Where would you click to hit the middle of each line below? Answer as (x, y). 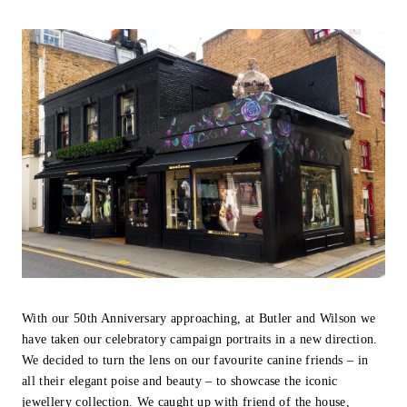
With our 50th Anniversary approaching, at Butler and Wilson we (199, 319)
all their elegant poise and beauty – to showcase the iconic (180, 382)
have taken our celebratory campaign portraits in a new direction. (200, 340)
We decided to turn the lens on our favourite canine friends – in (195, 361)
